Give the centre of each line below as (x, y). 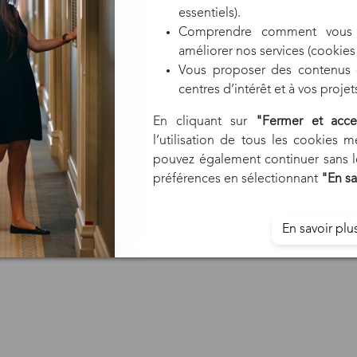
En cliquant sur (204, 122)
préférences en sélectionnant (237, 179)
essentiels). (210, 14)
